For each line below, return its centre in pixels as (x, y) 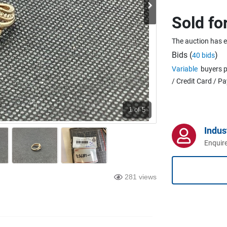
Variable (185, 69)
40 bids (203, 55)
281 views (141, 177)
